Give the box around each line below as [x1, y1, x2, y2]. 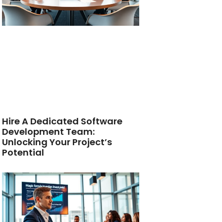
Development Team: [2, 125, 95, 138]
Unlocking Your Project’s [2, 135, 112, 148]
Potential [2, 146, 45, 159]
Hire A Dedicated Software [2, 114, 123, 127]
